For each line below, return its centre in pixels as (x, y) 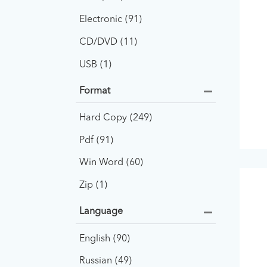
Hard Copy (103, 118)
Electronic (101, 19)
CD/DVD (99, 42)
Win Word (102, 163)
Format (95, 91)
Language (101, 212)
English (95, 239)
